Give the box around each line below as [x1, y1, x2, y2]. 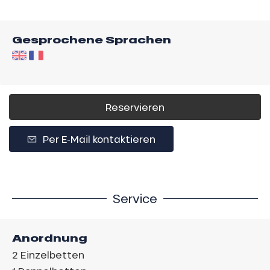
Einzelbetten [20, 248, 84, 261]
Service [113, 190, 157, 206]
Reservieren [105, 100, 165, 113]
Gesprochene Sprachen [12, 32, 171, 47]
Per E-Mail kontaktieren [43, 132, 155, 145]
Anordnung [12, 230, 87, 245]
